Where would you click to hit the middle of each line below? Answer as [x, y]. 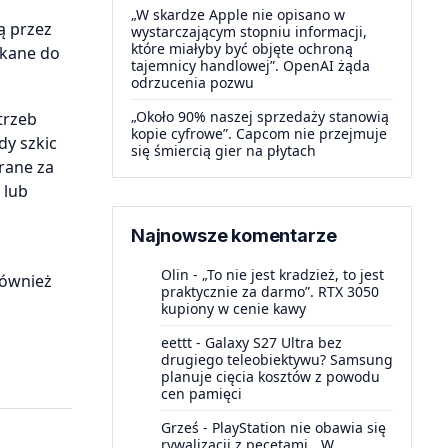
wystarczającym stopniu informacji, [249, 31]
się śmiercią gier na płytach [223, 150]
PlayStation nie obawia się [299, 427]
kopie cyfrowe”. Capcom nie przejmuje [259, 133]
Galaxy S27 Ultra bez [273, 342]
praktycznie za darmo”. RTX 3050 [270, 291]
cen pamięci [201, 393]
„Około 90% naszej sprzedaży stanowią [260, 116]
